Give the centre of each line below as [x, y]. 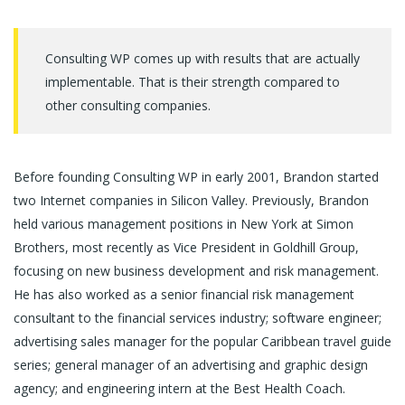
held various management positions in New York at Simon [184, 223]
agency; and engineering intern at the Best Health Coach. [179, 388]
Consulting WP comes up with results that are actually [202, 58]
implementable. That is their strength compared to [193, 81]
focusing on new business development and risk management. [196, 270]
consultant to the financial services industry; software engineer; [198, 317]
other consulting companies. [128, 105]
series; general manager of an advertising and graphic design [191, 364]
